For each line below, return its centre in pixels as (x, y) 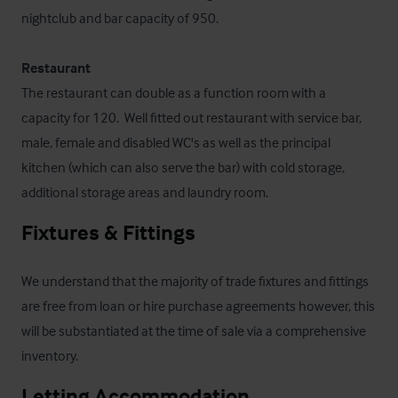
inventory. (50, 355)
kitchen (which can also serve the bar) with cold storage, (183, 167)
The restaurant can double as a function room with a (174, 92)
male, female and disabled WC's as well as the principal (176, 142)
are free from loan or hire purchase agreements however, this (198, 305)
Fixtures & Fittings (108, 232)
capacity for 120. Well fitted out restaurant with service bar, (191, 117)
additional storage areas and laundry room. (145, 191)
